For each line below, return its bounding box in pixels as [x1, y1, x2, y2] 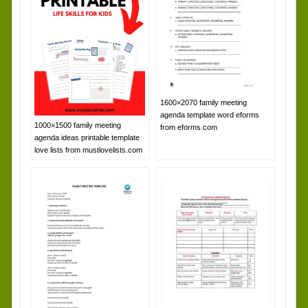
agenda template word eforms [159, 110, 259, 119]
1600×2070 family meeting [159, 98, 247, 107]
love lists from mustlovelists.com [34, 145, 142, 154]
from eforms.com [159, 122, 217, 131]
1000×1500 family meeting [34, 120, 121, 129]
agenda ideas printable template [34, 133, 140, 142]
